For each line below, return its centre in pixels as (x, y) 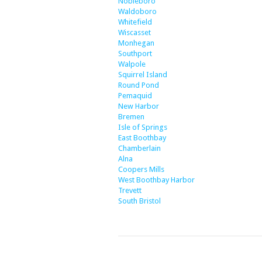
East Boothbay (142, 138)
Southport (135, 54)
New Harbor (139, 106)
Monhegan (136, 43)
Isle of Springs (143, 127)
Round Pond (139, 85)
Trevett (130, 190)
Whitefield (135, 22)
